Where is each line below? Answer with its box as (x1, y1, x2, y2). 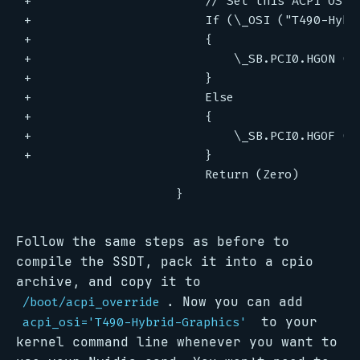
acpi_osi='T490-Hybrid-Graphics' (22, 314, 247, 330)
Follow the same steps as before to (16, 233, 289, 250)
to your (253, 313, 317, 330)
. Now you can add (166, 293, 303, 310)
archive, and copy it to (16, 273, 201, 290)
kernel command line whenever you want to (16, 333, 337, 350)
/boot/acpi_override (22, 294, 160, 310)
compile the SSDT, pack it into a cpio (16, 253, 313, 270)
